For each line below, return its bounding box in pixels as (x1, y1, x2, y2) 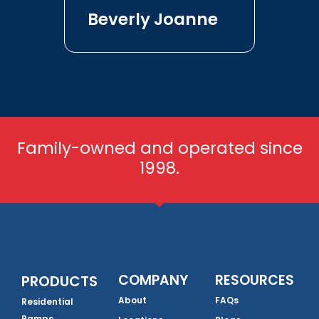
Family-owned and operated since (16, 137, 303, 160)
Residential (21, 296, 73, 308)
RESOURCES (215, 271, 294, 291)
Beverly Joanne (88, 8, 218, 31)
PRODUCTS (21, 271, 98, 292)
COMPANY (118, 271, 188, 291)
